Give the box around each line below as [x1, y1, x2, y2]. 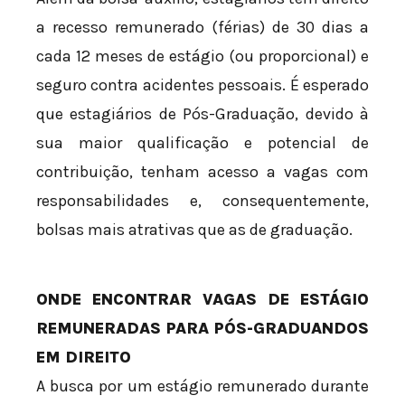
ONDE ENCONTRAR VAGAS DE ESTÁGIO [36, 288, 369, 309]
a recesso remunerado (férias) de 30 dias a [36, 16, 369, 37]
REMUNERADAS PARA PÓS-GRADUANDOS [36, 317, 369, 338]
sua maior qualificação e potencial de [36, 132, 369, 153]
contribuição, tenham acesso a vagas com [36, 161, 369, 182]
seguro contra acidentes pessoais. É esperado [36, 74, 369, 95]
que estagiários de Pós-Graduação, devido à [36, 103, 369, 124]
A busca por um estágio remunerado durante [36, 375, 369, 396]
